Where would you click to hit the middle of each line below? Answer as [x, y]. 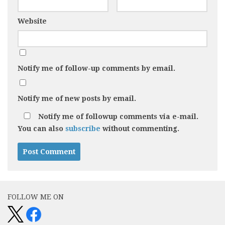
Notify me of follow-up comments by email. [96, 69]
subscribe [83, 129]
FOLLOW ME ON [36, 197]
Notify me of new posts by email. [77, 99]
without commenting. [140, 129]
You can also [41, 129]
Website [32, 21]
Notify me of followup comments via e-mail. [117, 117]
